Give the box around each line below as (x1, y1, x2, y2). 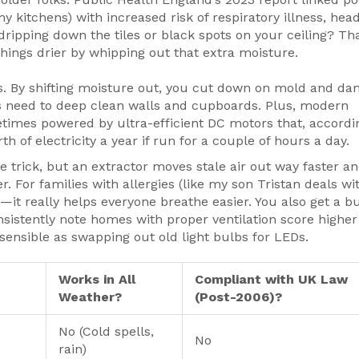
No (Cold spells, (58, 324, 154, 340)
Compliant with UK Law (195, 272, 348, 288)
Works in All (58, 272, 135, 288)
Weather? (58, 289, 122, 305)
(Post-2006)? (195, 289, 282, 305)
